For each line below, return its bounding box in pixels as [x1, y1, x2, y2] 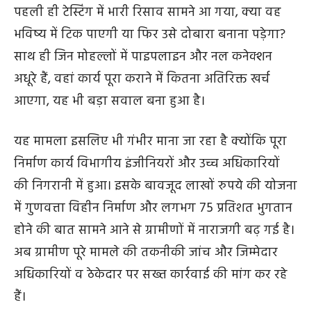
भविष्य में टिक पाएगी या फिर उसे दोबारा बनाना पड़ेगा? [14, 24, 285, 45]
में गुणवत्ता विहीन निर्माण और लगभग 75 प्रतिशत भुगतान [14, 197, 292, 219]
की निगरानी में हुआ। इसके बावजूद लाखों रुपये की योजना [14, 175, 297, 196]
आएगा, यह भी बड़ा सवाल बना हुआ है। [14, 90, 205, 112]
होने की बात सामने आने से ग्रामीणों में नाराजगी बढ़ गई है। [14, 219, 294, 241]
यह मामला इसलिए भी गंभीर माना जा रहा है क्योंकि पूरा [14, 131, 287, 152]
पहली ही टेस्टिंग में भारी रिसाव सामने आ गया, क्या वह [14, 1, 281, 23]
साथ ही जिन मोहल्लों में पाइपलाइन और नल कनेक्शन [14, 46, 272, 67]
